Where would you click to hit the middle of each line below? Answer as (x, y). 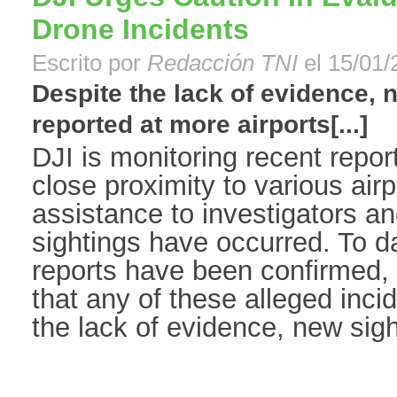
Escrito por (90, 63)
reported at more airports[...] (200, 125)
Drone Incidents (140, 30)
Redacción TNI (226, 63)
